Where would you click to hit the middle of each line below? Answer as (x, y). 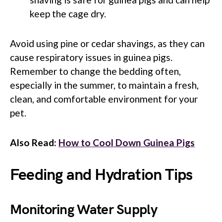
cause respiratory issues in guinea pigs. (91, 57)
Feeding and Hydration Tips (101, 175)
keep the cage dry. (68, 13)
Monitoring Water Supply (83, 210)
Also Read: (34, 142)
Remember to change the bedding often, (95, 71)
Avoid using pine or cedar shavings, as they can (107, 43)
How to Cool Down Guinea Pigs (127, 142)
